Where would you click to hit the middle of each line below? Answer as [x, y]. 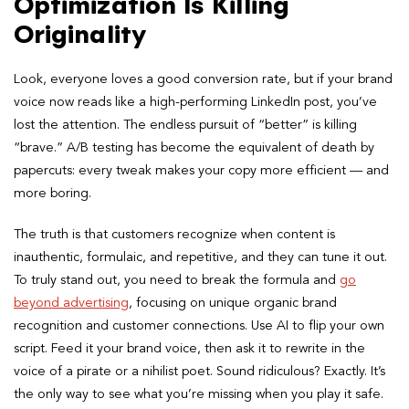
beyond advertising [71, 303]
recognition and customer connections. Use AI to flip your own [199, 325]
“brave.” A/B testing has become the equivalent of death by [194, 147]
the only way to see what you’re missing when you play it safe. [199, 394]
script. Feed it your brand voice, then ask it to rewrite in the [189, 348]
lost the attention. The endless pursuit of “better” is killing [185, 125]
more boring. [52, 193]
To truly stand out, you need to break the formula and [177, 280]
